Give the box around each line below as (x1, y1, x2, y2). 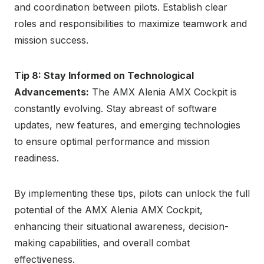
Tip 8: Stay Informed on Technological (14, 69, 194, 81)
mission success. (14, 34, 88, 46)
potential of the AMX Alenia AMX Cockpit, (14, 203, 203, 216)
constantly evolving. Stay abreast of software (14, 102, 217, 114)
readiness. (14, 151, 59, 164)
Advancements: (14, 85, 89, 98)
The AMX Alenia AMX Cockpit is (89, 85, 237, 98)
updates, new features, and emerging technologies (14, 118, 240, 131)
